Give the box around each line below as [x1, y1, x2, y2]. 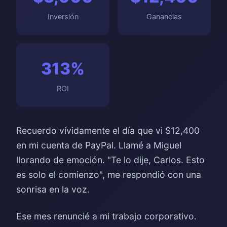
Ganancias [146, 12, 182, 21]
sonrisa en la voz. [16, 184, 90, 195]
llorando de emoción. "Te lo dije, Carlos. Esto [16, 155, 205, 165]
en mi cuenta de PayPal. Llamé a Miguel [16, 140, 181, 150]
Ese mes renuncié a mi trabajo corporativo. [16, 211, 197, 221]
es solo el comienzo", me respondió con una [16, 169, 201, 180]
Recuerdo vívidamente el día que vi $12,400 [16, 125, 200, 136]
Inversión [47, 12, 79, 21]
